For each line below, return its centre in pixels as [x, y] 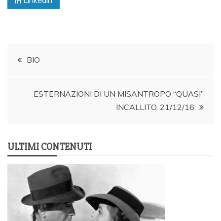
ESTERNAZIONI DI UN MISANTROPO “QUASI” [119, 94]
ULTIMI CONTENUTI [50, 147]
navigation [41, 83]
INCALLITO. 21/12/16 [155, 107]
